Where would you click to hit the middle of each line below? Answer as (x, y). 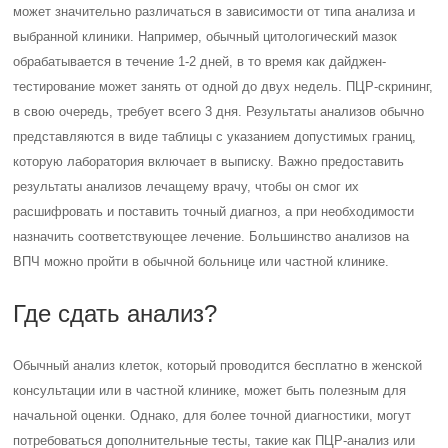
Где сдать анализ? (115, 313)
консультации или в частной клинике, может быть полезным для (210, 390)
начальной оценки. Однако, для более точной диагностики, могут (212, 415)
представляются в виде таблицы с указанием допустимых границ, (215, 136)
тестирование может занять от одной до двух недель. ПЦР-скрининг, (223, 86)
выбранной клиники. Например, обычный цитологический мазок (205, 36)
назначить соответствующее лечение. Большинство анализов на (211, 236)
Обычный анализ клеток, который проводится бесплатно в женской (218, 365)
